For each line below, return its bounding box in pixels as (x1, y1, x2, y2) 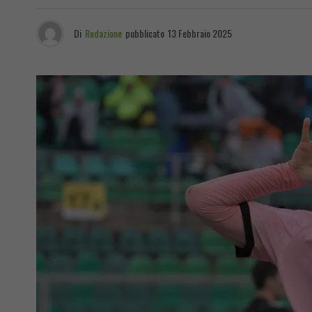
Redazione (85, 26, 122, 40)
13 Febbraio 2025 (168, 26, 232, 40)
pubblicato (125, 26, 164, 40)
